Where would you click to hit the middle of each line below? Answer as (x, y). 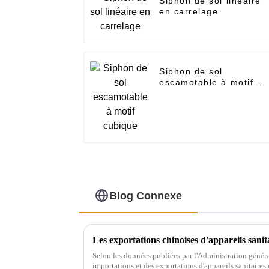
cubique (177, 93)
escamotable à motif (207, 83)
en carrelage (189, 12)
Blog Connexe (146, 195)
